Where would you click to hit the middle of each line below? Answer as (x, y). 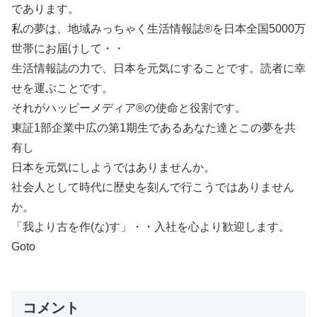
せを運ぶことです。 (62, 88)
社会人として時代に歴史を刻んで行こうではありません (153, 187)
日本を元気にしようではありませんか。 (113, 167)
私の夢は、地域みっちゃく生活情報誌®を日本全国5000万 (158, 29)
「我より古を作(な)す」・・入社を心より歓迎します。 (151, 227)
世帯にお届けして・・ (68, 48)
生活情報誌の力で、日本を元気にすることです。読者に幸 (158, 68)
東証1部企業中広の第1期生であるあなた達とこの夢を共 (154, 128)
